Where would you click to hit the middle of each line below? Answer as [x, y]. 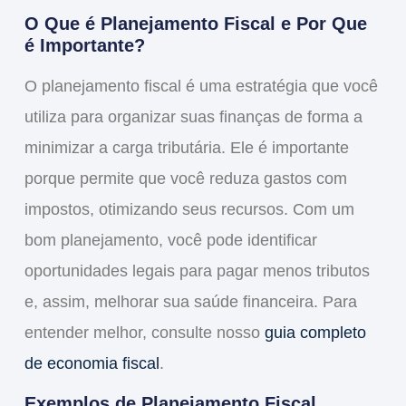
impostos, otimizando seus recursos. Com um [189, 210]
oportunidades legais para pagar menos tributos [197, 271]
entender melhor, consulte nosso [144, 333]
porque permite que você [116, 179]
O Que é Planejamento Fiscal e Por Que [195, 24]
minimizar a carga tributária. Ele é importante [186, 148]
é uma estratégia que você [279, 87]
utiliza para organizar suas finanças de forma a [193, 117]
